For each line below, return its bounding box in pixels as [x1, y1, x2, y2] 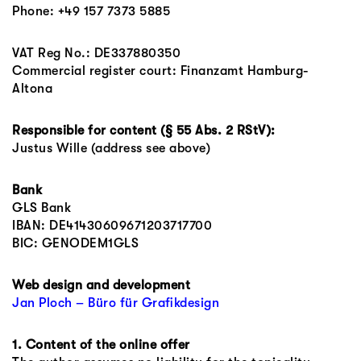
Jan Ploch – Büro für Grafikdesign [12, 296, 219, 310]
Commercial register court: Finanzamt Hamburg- [12, 64, 309, 78]
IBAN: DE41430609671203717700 [12, 218, 212, 233]
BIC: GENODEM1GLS [12, 236, 139, 251]
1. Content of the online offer [12, 338, 190, 352]
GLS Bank [12, 201, 71, 215]
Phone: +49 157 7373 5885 [12, 4, 170, 19]
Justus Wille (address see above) [12, 141, 210, 156]
